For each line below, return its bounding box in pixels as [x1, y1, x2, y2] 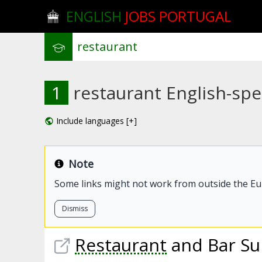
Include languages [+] [56, 115, 137, 126]
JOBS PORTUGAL [125, 6, 232, 26]
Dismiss [62, 204, 88, 213]
